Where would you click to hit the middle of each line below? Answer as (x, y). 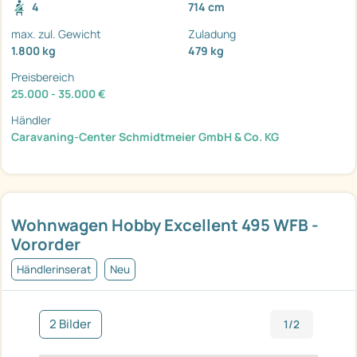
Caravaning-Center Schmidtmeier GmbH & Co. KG (145, 137)
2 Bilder (71, 324)
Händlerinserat (54, 270)
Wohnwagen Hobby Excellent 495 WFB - (165, 225)
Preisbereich (43, 77)
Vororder (46, 244)
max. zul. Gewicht (56, 34)
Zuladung (212, 34)
